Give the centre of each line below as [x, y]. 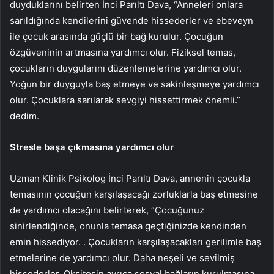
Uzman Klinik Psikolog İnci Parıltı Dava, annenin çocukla [130, 178]
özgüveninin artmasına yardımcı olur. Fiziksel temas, [123, 52]
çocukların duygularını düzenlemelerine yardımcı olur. [126, 68]
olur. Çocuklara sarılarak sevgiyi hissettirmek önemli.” [125, 100]
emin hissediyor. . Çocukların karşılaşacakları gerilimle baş [135, 242]
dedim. [24, 116]
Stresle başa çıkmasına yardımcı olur [92, 147]
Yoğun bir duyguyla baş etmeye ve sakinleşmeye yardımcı [135, 84]
